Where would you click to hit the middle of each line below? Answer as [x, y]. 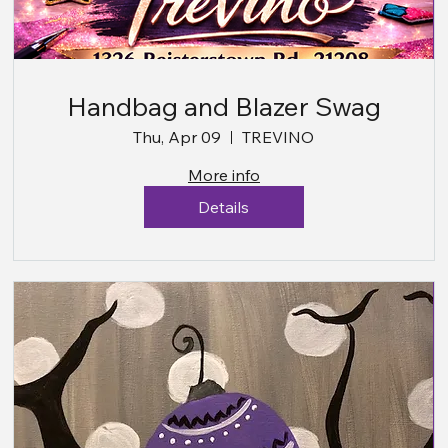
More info [223, 175]
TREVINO [278, 137]
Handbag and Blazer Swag [223, 107]
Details [224, 207]
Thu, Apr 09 [177, 137]
